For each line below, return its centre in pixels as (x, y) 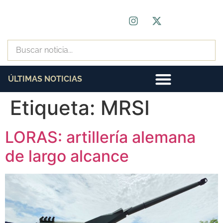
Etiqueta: (55, 108)
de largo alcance (67, 156)
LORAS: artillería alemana (100, 137)
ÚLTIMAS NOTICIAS (45, 79)
